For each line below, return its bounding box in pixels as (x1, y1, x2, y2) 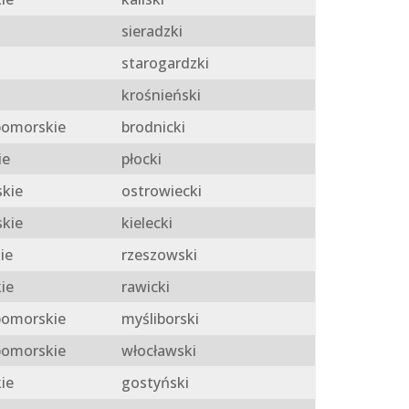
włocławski (117, 341, 196, 362)
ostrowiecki (117, 181, 202, 202)
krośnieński (117, 85, 201, 106)
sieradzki (117, 21, 183, 42)
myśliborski (117, 309, 199, 330)
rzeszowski (117, 245, 197, 266)
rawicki (117, 277, 170, 298)
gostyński (117, 372, 189, 393)
